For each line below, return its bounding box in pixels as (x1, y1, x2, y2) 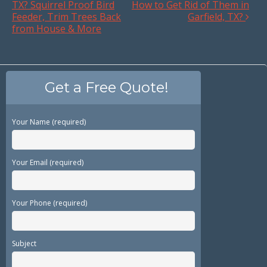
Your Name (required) (12, 116, 86, 127)
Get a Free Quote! (44, 78, 169, 96)
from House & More (12, 21, 101, 35)
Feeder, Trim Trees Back (12, 10, 121, 23)
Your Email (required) (12, 157, 83, 167)
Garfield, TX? (188, 10, 246, 23)
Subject (12, 238, 36, 249)
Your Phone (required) (12, 197, 87, 208)
